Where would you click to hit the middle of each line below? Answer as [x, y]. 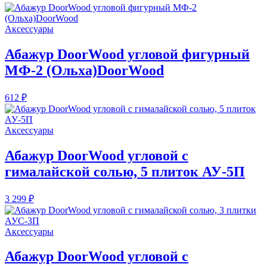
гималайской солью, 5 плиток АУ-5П [125, 171]
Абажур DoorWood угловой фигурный [127, 54]
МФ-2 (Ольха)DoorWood [84, 70]
